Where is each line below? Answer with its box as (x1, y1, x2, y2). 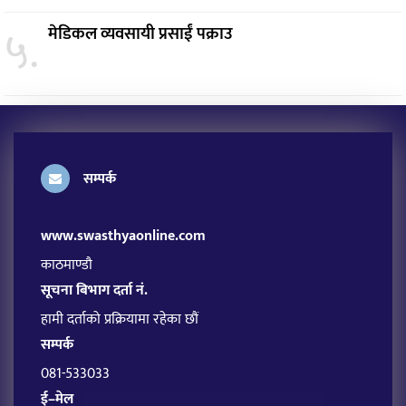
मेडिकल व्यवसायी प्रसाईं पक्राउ (48, 19, 233, 48)
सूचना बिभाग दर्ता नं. (41, 277, 148, 303)
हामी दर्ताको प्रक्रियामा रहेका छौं (41, 306, 198, 332)
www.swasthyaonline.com (41, 223, 206, 248)
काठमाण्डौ (41, 252, 92, 277)
